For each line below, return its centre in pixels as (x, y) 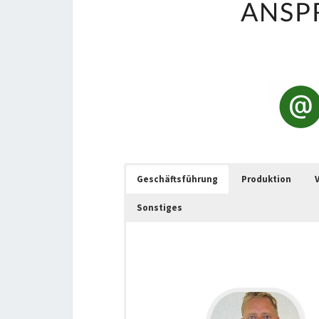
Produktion (266, 179)
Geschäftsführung (177, 179)
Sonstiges (159, 208)
